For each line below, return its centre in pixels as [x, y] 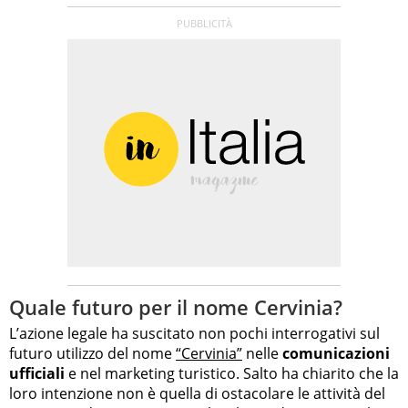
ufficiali [37, 374]
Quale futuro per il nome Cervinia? [176, 306]
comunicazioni [336, 354]
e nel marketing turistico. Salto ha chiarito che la [232, 374]
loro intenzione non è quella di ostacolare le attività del [197, 394]
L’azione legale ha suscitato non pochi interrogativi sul [194, 334]
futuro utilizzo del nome [92, 354]
